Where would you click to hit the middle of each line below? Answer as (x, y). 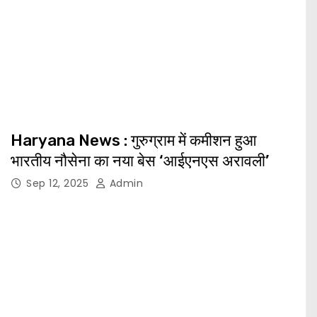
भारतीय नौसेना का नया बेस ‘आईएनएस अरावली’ (140, 161)
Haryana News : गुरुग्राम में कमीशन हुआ (134, 141)
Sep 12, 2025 (59, 184)
